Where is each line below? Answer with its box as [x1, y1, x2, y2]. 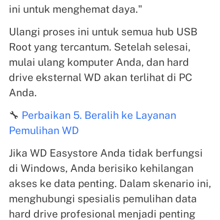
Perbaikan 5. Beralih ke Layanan [21, 109, 176, 122]
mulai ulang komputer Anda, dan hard [8, 56, 189, 69]
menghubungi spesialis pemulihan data [8, 192, 197, 205]
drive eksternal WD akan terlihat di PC [8, 71, 192, 84]
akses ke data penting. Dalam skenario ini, [8, 177, 211, 190]
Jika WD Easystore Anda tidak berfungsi [8, 147, 203, 160]
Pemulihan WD [8, 124, 79, 137]
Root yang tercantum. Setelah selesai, [8, 41, 191, 54]
